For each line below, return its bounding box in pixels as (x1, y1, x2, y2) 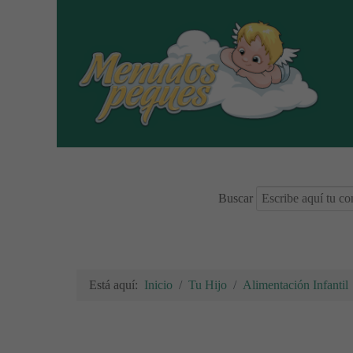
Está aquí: (89, 277, 144, 292)
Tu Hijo (188, 277, 227, 292)
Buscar (218, 191, 253, 205)
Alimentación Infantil (243, 277, 348, 292)
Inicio (144, 277, 173, 292)
